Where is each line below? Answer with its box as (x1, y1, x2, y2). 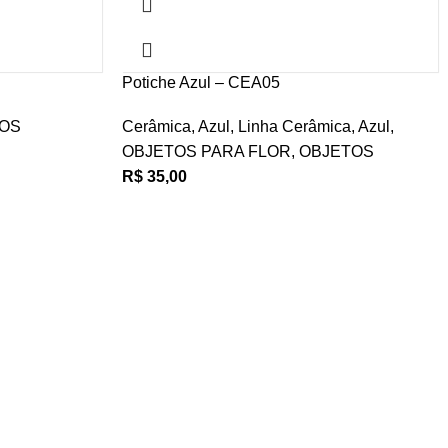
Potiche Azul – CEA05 (122, 74, 280, 91)
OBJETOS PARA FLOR (122, 143, 291, 160)
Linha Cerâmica (238, 118, 351, 135)
